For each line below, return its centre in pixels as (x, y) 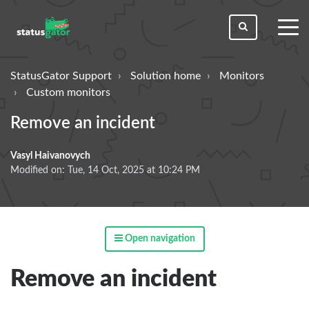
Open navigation (159, 238)
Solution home (166, 76)
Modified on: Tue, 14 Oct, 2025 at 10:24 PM (105, 170)
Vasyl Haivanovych (50, 156)
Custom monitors (68, 92)
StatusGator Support (61, 76)
